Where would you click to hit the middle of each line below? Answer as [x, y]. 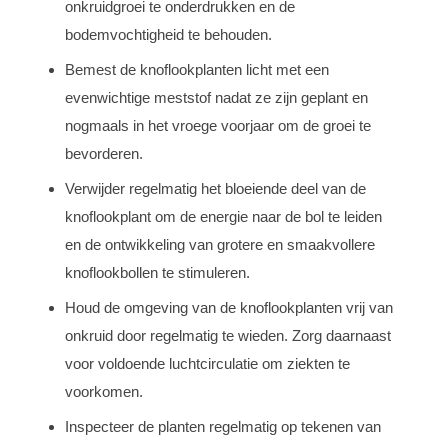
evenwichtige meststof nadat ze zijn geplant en [216, 97]
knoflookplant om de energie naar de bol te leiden [223, 216]
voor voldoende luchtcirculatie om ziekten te [207, 363]
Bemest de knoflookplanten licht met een [197, 69]
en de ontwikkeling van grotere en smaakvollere [220, 244]
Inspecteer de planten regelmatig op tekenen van [223, 426]
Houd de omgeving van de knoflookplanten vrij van [229, 307]
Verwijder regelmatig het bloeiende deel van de [215, 188]
